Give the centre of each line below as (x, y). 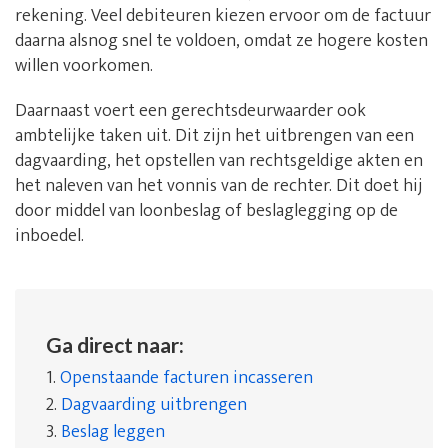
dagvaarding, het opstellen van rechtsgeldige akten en (219, 161)
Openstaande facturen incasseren (186, 378)
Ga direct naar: (115, 345)
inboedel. (49, 236)
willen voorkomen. (84, 66)
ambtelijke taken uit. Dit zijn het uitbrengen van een (214, 136)
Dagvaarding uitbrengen (154, 405)
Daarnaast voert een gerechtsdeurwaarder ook (190, 111)
